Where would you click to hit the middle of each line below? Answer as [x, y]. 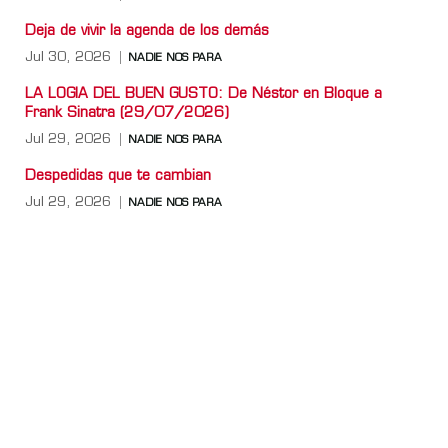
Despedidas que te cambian [118, 176]
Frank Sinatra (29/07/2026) [127, 113]
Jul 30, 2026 [68, 57]
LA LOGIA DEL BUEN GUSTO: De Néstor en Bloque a [203, 94]
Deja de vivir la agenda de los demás [147, 31]
